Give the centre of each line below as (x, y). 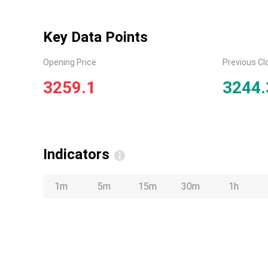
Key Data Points (95, 37)
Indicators (76, 154)
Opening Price (70, 62)
